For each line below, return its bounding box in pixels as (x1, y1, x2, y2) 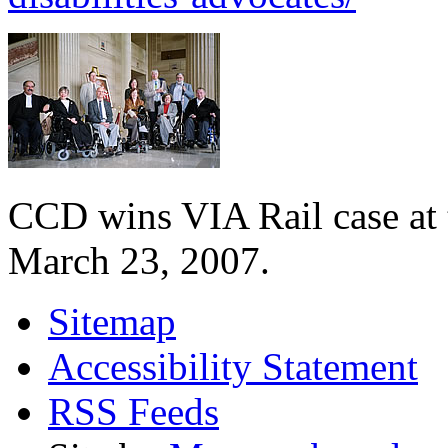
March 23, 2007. (8, 238, 270, 282)
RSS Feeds (48, 389, 219, 433)
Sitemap (48, 299, 176, 343)
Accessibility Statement (48, 344, 418, 388)
